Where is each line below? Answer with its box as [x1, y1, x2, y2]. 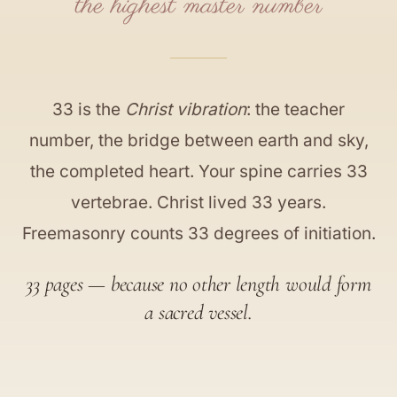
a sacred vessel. [144, 300, 253, 325]
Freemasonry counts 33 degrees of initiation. [21, 223, 376, 244]
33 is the [52, 99, 125, 120]
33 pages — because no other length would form [26, 271, 371, 297]
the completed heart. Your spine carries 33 [29, 161, 368, 182]
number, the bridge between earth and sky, [28, 130, 369, 151]
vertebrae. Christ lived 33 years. [71, 192, 326, 213]
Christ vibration [125, 99, 246, 120]
